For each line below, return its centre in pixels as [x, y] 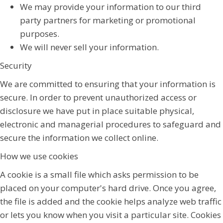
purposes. [40, 33]
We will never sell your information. [89, 47]
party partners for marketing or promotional [108, 20]
